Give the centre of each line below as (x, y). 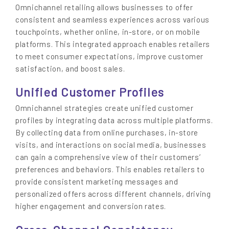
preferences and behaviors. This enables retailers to (110, 169)
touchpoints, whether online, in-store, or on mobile (108, 31)
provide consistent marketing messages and (97, 182)
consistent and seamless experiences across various (113, 19)
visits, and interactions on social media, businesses (111, 145)
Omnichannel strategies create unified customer (105, 108)
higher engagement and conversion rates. (91, 206)
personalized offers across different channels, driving (113, 194)
